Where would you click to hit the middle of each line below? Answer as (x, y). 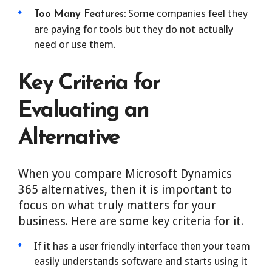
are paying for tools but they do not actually (134, 29)
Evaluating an (83, 111)
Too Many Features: (80, 14)
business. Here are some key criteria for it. (131, 221)
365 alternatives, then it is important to (125, 190)
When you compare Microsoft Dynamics (125, 174)
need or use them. (75, 44)
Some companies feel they (187, 13)
